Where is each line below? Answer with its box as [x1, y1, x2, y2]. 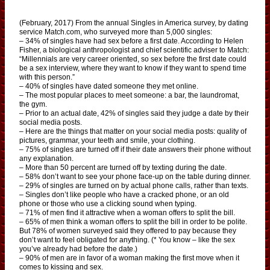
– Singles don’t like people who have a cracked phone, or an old [19, 190, 229, 199]
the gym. [19, 99, 47, 108]
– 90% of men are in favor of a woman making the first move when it [19, 253, 239, 262]
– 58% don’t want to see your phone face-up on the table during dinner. [19, 172, 251, 181]
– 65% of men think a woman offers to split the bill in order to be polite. [19, 217, 247, 226]
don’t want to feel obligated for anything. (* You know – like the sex [19, 235, 235, 244]
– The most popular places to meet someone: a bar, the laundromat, [19, 90, 239, 99]
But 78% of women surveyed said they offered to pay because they [19, 226, 236, 235]
